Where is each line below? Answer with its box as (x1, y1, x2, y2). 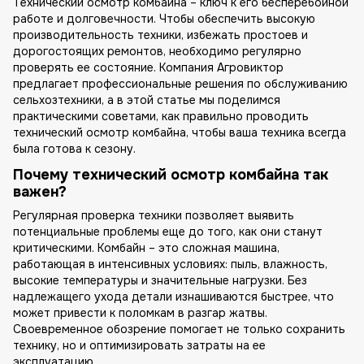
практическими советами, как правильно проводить (13, 109, 309, 124)
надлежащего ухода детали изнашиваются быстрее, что (13, 288, 334, 304)
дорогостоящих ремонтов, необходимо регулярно (13, 44, 301, 59)
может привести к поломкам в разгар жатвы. (13, 305, 267, 320)
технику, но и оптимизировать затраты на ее (13, 337, 266, 353)
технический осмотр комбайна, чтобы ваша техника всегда (13, 125, 346, 141)
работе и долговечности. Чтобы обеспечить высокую (13, 11, 315, 27)
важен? (13, 182, 67, 201)
